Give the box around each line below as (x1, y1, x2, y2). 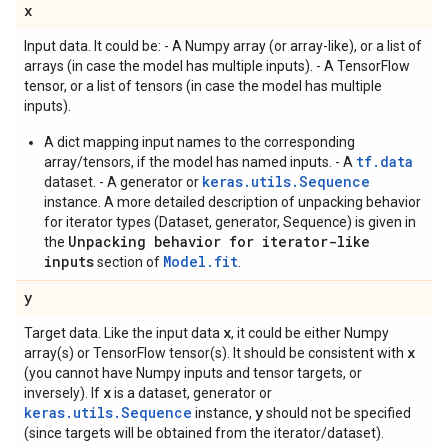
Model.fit (163, 252, 238, 272)
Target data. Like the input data (24, 325, 223, 342)
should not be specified (263, 405, 411, 422)
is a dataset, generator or (111, 385, 272, 402)
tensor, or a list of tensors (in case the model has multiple (24, 78, 382, 95)
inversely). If (24, 385, 103, 402)
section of (94, 254, 163, 271)
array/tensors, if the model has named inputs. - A (44, 154, 356, 171)
